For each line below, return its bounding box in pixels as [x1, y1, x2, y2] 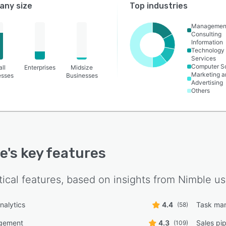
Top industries [130, 1, 188, 11]
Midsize [71, 64, 93, 71]
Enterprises [24, 64, 55, 71]
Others [191, 87, 210, 94]
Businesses [66, 72, 98, 79]
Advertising [191, 79, 223, 86]
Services [191, 54, 216, 62]
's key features [8, 145, 106, 161]
